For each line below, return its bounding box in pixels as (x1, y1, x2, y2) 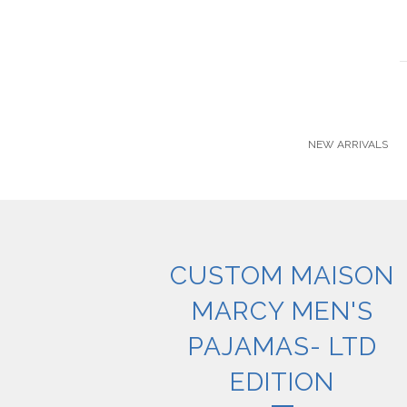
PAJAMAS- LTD (187, 332, 377, 362)
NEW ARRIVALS (308, 138, 388, 151)
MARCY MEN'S (191, 296, 373, 326)
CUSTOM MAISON (170, 261, 395, 291)
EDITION (230, 367, 335, 397)
